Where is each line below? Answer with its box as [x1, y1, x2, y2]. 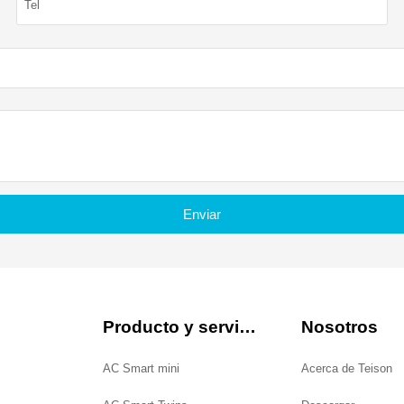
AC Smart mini [102, 362, 179, 376]
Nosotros [301, 317, 379, 337]
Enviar [183, 206, 221, 222]
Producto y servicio [238, 317, 256, 337]
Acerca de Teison [301, 362, 393, 376]
